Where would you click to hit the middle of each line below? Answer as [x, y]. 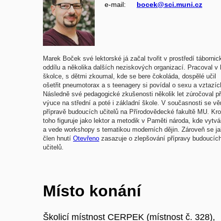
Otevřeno [86, 138]
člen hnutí [58, 138]
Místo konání [92, 191]
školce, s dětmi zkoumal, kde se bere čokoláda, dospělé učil [129, 76]
